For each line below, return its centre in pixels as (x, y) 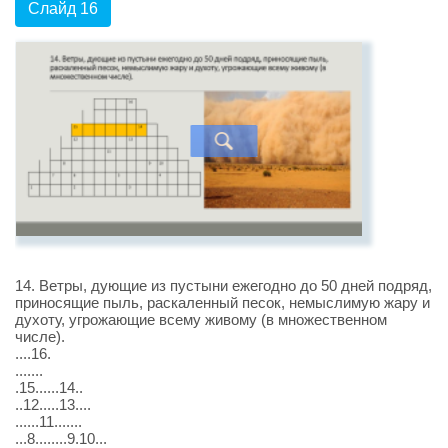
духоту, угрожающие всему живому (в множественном (201, 320)
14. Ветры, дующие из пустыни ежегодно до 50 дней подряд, (223, 286)
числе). (40, 337)
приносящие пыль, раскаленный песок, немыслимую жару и (222, 303)
